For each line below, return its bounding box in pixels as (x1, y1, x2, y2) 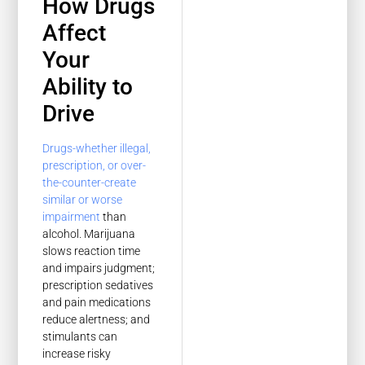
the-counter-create (42, 175, 137, 189)
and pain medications (42, 295, 152, 309)
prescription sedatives (42, 278, 154, 292)
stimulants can (42, 329, 118, 343)
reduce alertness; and (42, 312, 151, 326)
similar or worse (42, 192, 123, 206)
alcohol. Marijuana (42, 226, 136, 240)
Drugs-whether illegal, (42, 141, 152, 155)
